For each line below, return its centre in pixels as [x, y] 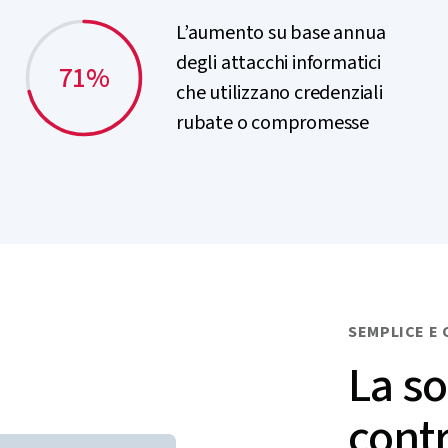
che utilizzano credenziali [279, 93]
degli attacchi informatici [278, 63]
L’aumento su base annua [281, 33]
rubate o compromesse [273, 123]
